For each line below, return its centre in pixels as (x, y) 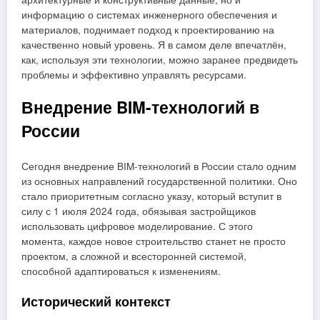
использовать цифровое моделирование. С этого (137, 226)
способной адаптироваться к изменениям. (121, 271)
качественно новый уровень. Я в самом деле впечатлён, (154, 44)
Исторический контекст (96, 302)
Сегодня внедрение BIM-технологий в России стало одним (159, 166)
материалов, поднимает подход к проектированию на (148, 29)
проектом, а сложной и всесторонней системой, (134, 256)
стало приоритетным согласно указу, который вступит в (151, 196)
